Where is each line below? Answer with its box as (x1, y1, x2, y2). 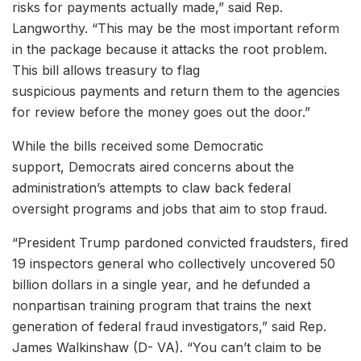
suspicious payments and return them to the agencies (12, 83, 340, 100)
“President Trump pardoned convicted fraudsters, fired (12, 234, 348, 251)
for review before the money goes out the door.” (12, 104, 314, 121)
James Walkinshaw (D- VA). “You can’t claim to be (12, 339, 322, 356)
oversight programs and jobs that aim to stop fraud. (12, 201, 335, 218)
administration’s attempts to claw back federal (12, 180, 291, 197)
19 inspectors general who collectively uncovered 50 (12, 255, 335, 272)
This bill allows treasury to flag (12, 62, 200, 79)
